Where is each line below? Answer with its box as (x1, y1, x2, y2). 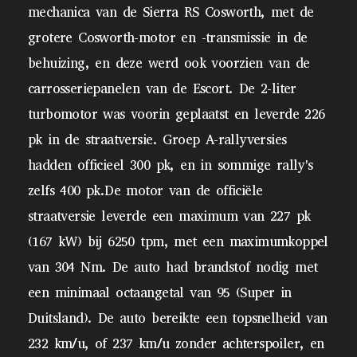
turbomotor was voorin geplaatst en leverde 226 (28, 105, 325, 124)
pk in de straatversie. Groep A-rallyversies (28, 131, 287, 149)
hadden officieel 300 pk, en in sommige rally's (28, 156, 313, 175)
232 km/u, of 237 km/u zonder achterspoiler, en (28, 335, 324, 353)
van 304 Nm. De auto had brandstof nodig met (28, 258, 318, 277)
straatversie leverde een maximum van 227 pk (28, 207, 311, 226)
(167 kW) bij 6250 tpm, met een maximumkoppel (28, 233, 328, 251)
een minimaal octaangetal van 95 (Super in (28, 284, 292, 302)
